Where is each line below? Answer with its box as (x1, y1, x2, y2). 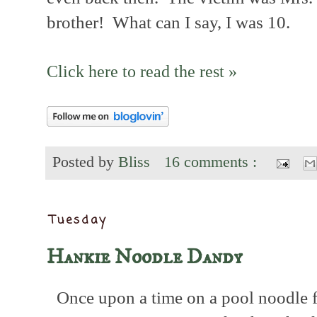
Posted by (52, 154, 118, 171)
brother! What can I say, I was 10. (47, 13, 290, 33)
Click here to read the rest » (47, 62, 237, 81)
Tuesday (50, 212, 108, 230)
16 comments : (164, 154, 262, 171)
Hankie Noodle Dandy (47, 243, 243, 270)
